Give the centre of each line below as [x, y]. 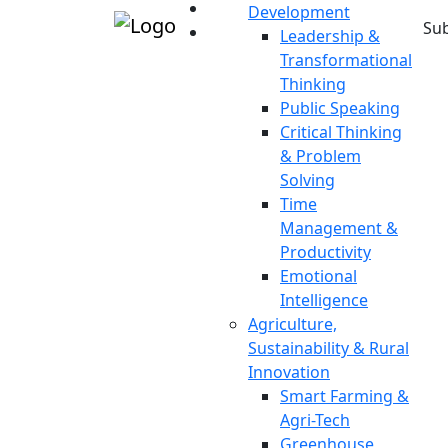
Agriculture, [292, 324]
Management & [339, 228]
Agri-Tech [315, 420]
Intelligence [324, 300]
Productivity [325, 252]
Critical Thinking [341, 132]
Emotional [318, 276]
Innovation [289, 372]
